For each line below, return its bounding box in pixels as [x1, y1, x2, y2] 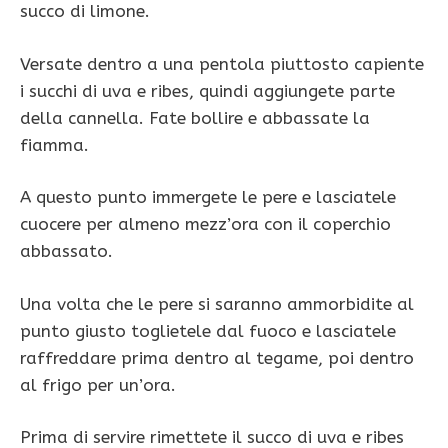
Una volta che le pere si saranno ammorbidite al [20, 293, 414, 314]
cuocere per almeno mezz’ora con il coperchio [20, 214, 391, 235]
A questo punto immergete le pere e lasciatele [20, 187, 396, 208]
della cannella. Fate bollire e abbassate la [20, 107, 370, 128]
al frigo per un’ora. [20, 374, 176, 395]
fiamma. [20, 134, 89, 155]
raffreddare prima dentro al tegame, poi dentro [20, 347, 414, 368]
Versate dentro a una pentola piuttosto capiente [20, 53, 424, 74]
